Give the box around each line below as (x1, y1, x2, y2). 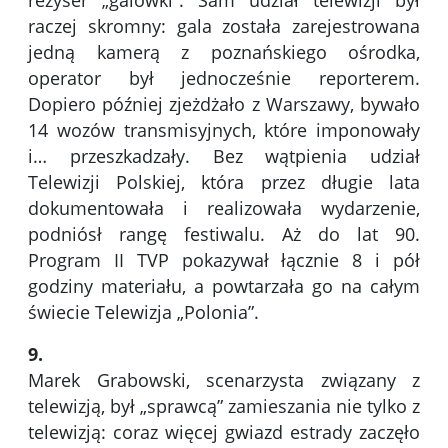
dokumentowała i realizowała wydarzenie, (28, 196, 420, 221)
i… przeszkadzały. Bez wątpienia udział (28, 144, 420, 169)
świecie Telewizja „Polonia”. (28, 300, 259, 325)
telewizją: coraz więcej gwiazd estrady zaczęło (28, 420, 420, 445)
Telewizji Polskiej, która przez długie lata (28, 170, 420, 195)
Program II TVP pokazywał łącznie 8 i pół (28, 248, 420, 273)
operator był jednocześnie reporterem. (28, 66, 420, 91)
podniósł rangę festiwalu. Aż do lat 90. (28, 222, 420, 247)
